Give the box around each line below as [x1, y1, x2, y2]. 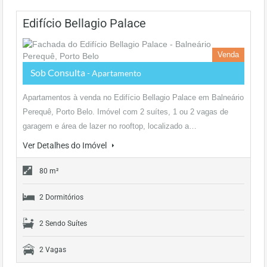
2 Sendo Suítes [39, 219, 87, 228]
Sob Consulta [30, 67, 87, 78]
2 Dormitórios [39, 193, 83, 201]
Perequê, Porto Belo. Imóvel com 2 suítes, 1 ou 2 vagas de [23, 107, 228, 116]
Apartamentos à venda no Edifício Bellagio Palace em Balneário [23, 93, 244, 102]
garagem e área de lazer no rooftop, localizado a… [23, 122, 197, 131]
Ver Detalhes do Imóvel [23, 141, 108, 150]
